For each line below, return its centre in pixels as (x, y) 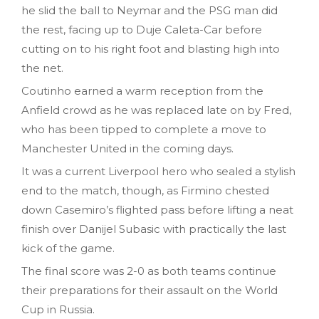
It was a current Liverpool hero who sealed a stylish (158, 172)
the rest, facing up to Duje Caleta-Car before (142, 30)
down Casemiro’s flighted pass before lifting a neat (157, 210)
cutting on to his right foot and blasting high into (151, 49)
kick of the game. (68, 249)
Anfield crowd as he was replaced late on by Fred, (156, 110)
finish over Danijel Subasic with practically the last (154, 229)
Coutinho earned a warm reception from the (142, 91)
